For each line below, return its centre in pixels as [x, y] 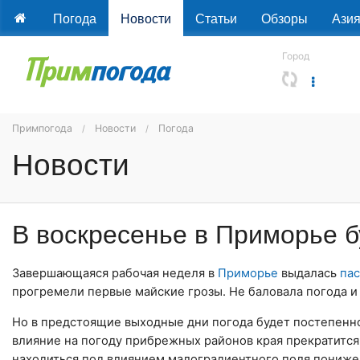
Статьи [216, 18]
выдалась [309, 274]
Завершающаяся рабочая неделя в [115, 274]
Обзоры [284, 18]
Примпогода [42, 128]
